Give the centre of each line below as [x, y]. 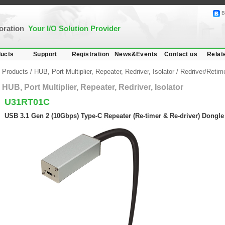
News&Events [136, 54]
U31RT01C [27, 102]
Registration [90, 54]
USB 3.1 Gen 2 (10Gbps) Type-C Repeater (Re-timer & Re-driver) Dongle [114, 116]
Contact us [181, 54]
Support [45, 54]
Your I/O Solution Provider [74, 28]
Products [16, 72]
